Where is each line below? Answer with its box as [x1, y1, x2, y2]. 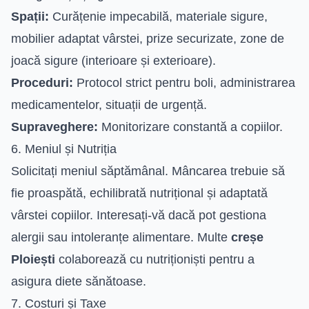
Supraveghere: [11, 119, 98, 134]
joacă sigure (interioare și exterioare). [11, 53, 216, 68]
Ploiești [11, 252, 55, 266]
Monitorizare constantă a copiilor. [98, 119, 283, 134]
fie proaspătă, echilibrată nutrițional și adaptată [11, 186, 268, 200]
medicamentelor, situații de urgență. [11, 97, 207, 112]
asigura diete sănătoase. [11, 274, 146, 288]
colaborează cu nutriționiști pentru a [55, 252, 255, 266]
